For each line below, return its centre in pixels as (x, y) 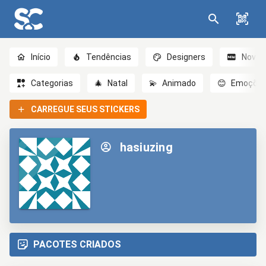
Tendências (109, 57)
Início (41, 57)
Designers (186, 57)
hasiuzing (145, 147)
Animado (179, 83)
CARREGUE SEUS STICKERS (85, 109)
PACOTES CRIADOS (77, 244)
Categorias (52, 83)
